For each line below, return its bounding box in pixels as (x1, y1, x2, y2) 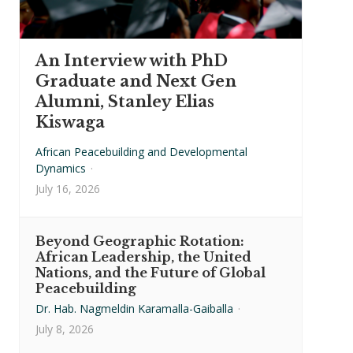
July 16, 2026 (35, 181, 100, 197)
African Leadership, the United (35, 249, 251, 266)
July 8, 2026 (35, 321, 94, 337)
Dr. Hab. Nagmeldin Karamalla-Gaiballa (35, 301, 233, 317)
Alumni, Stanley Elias (35, 92, 214, 112)
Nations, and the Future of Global (35, 265, 266, 281)
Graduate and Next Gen (35, 72, 236, 91)
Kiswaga (35, 113, 105, 132)
